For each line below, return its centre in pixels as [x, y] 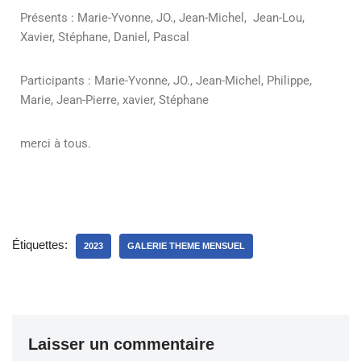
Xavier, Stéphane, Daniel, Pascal [105, 37]
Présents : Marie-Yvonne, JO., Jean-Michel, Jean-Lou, [164, 17]
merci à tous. [57, 143]
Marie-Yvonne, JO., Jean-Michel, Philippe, [203, 80]
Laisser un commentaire [121, 344]
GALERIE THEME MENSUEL [186, 245]
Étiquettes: [40, 244]
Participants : [57, 80]
